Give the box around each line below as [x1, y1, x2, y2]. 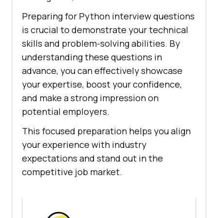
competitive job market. [22, 166, 122, 178]
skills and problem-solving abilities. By [22, 37, 180, 50]
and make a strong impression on [22, 92, 159, 104]
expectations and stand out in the [22, 152, 163, 164]
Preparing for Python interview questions [22, 10, 195, 22]
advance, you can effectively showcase [22, 65, 182, 77]
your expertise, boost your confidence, [22, 78, 182, 91]
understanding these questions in [22, 51, 162, 63]
